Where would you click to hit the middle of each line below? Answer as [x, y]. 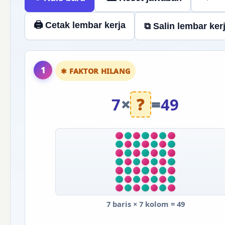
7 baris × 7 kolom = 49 [145, 204]
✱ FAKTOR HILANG [96, 71]
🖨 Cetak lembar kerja [80, 25]
